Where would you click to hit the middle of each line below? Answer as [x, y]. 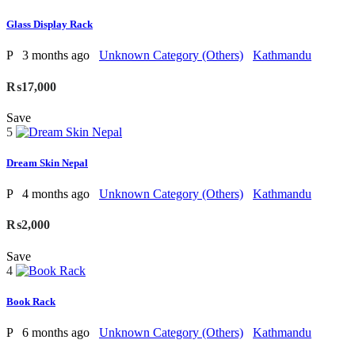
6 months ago [57, 333]
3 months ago [57, 55]
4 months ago [57, 194]
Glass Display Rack [50, 25]
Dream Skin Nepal [47, 163]
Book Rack [31, 301]
